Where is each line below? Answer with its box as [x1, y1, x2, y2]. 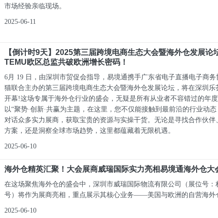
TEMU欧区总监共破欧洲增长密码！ [4, 58, 128, 66]
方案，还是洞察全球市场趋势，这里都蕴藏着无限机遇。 [4, 127, 175, 134]
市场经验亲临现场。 [4, 2, 66, 10]
